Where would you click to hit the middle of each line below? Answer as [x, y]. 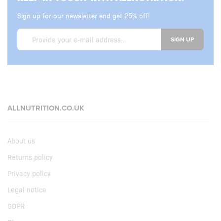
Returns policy [30, 157]
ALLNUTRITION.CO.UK [46, 108]
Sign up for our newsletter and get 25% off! [84, 16]
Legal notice [27, 190]
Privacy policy [29, 173]
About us [21, 141]
